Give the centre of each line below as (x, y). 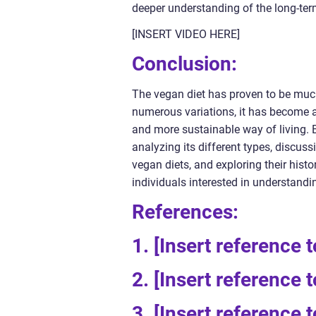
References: (185, 212)
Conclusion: (184, 64)
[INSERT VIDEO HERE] (186, 34)
